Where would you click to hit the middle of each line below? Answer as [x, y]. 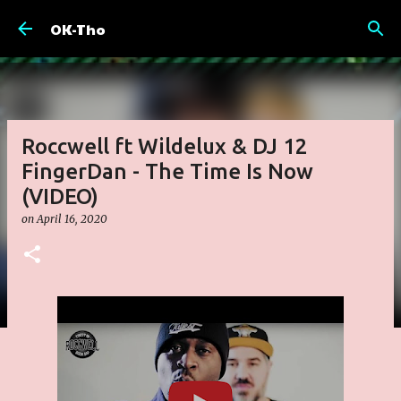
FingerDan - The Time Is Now [167, 171]
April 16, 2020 [72, 219]
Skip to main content [200, 22]
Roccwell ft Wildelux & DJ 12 [165, 146]
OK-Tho [78, 29]
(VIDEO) [60, 196]
